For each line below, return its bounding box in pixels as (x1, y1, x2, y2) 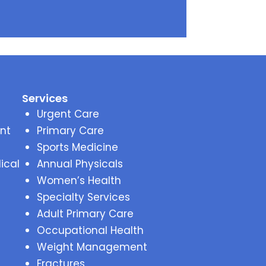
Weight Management (36, 240, 147, 254)
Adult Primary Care (36, 207, 134, 221)
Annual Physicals (36, 157, 123, 171)
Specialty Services (36, 190, 130, 204)
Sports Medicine (36, 140, 118, 154)
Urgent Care (36, 107, 99, 121)
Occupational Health (36, 223, 144, 237)
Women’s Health (36, 173, 121, 188)
